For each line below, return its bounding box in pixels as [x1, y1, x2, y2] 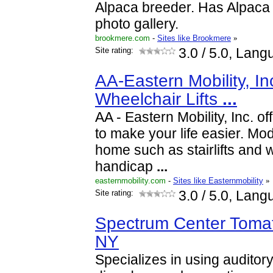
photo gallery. [95, 16, 179, 32]
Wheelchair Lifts [95, 90, 222, 108]
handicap [95, 159, 157, 174]
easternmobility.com [95, 176, 166, 185]
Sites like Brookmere [157, 34, 231, 43]
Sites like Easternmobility [173, 176, 263, 185]
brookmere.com [95, 34, 150, 43]
